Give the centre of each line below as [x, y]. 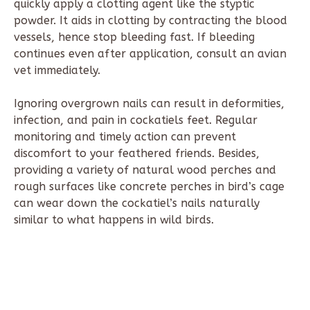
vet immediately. [57, 71]
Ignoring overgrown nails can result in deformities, [149, 104]
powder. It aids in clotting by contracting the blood [151, 21]
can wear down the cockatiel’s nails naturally [137, 203]
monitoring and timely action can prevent [125, 137]
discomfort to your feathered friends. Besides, [137, 154]
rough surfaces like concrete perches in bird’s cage [149, 187]
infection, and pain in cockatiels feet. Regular [136, 120]
